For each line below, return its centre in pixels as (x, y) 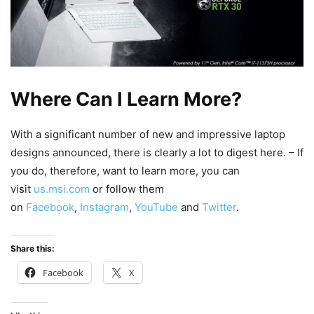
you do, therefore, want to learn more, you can (125, 171)
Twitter (219, 207)
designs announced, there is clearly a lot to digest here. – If (157, 153)
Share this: (33, 249)
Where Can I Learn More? (126, 100)
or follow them (127, 189)
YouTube (158, 207)
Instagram (104, 207)
